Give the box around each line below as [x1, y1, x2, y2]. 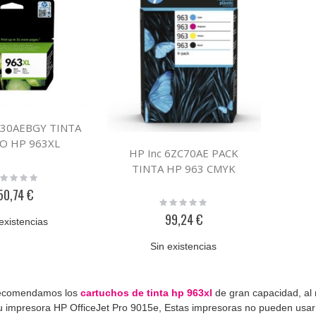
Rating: [157, 195, 190, 207]
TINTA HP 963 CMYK [132, 161, 236, 176]
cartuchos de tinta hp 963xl [80, 287, 213, 299]
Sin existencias [150, 241, 217, 253]
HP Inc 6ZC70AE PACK [129, 145, 239, 160]
